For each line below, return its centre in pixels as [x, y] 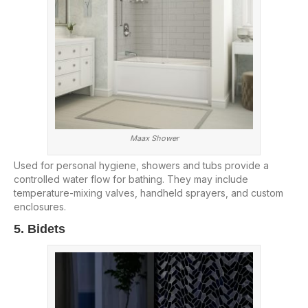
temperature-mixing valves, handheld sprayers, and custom [148, 192]
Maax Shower [154, 138]
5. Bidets [40, 229]
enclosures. [40, 206]
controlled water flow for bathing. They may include [131, 179]
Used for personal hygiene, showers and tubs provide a [141, 165]
